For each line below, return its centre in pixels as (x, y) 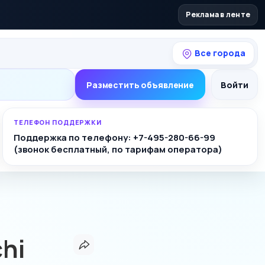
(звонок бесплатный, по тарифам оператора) (118, 149)
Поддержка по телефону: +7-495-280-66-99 (114, 138)
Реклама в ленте (218, 14)
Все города (219, 53)
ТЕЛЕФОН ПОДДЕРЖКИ (58, 122)
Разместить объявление (140, 85)
